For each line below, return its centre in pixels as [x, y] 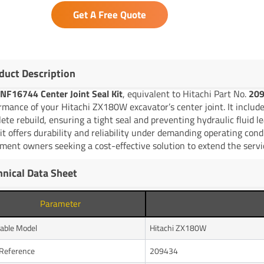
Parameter [61, 203]
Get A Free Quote [109, 14]
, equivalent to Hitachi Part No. [185, 93]
